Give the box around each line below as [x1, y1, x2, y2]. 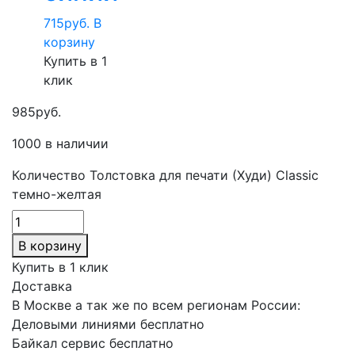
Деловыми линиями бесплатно [12, 315, 204, 332]
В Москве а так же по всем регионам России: [12, 296, 300, 313]
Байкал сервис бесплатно [12, 334, 174, 351]
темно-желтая [12, 185, 101, 202]
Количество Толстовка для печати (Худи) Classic [12, 166, 319, 183]
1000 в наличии [12, 135, 109, 151]
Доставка [12, 277, 72, 294]
